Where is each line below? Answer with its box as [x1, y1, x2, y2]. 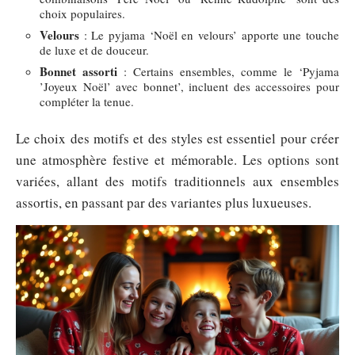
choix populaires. [40, 6, 125, 21]
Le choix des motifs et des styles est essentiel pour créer [16, 128, 339, 147]
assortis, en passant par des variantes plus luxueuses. [16, 193, 311, 212]
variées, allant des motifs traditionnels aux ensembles [16, 171, 339, 190]
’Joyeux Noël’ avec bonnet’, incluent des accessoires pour [40, 78, 339, 94]
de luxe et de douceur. [40, 42, 149, 58]
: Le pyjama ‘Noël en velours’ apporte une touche [79, 27, 339, 43]
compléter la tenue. [40, 94, 134, 109]
